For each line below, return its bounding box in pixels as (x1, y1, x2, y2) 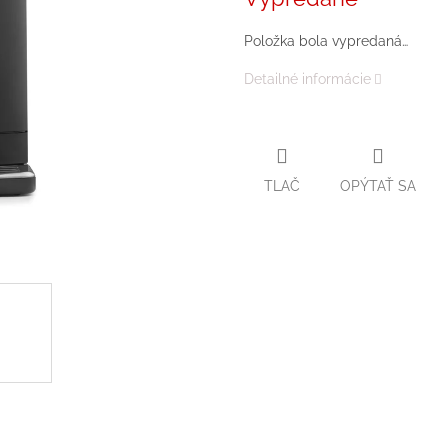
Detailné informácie (244, 71, 371, 88)
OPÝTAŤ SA (340, 177, 416, 194)
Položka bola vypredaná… (244, 33, 408, 50)
